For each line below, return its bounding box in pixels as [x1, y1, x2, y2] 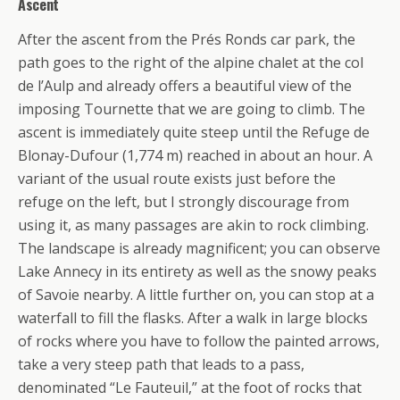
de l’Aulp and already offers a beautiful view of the [18, 75, 352, 96]
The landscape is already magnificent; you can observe [18, 237, 380, 258]
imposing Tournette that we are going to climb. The [18, 98, 365, 119]
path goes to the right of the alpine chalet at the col [18, 52, 363, 72]
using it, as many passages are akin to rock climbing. [18, 214, 369, 235]
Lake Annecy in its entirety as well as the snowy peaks [18, 261, 377, 281]
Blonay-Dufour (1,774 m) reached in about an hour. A [18, 145, 372, 165]
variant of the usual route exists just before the [18, 168, 336, 188]
